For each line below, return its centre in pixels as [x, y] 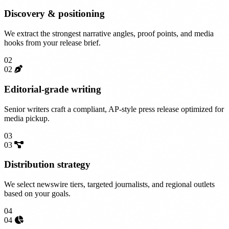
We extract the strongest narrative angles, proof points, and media [109, 34]
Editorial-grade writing [53, 89]
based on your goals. [37, 193]
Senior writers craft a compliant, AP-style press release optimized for [114, 109]
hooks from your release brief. [52, 43]
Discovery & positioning [54, 14]
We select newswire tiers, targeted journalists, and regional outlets [109, 184]
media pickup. [27, 118]
